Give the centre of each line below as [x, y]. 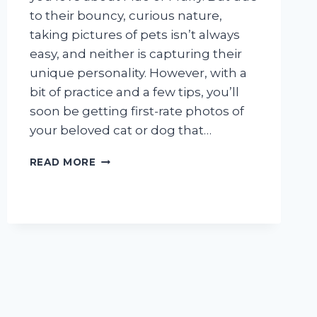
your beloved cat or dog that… [120, 131]
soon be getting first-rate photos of [137, 111]
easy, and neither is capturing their [136, 54]
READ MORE [63, 162]
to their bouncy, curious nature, [126, 16]
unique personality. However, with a [138, 73]
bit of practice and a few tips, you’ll [134, 92]
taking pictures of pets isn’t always [134, 35]
